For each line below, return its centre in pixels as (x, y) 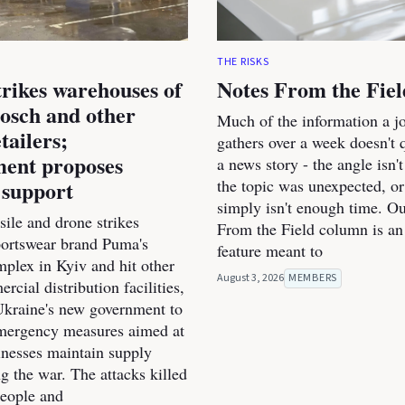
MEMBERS (313, 278)
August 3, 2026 (250, 278)
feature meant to (270, 251)
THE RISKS (243, 62)
